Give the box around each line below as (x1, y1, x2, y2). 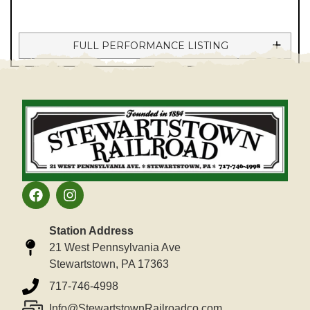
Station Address (49, 224, 134, 237)
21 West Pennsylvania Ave (49, 241, 181, 253)
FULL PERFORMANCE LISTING (72, 39, 228, 52)
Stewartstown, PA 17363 (49, 257, 170, 270)
